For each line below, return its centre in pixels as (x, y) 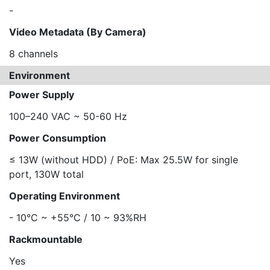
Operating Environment (64, 196)
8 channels (33, 54)
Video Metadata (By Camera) (78, 32)
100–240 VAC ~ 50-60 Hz (68, 116)
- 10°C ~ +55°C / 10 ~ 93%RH (78, 218)
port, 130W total (46, 174)
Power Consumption (58, 138)
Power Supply (42, 95)
